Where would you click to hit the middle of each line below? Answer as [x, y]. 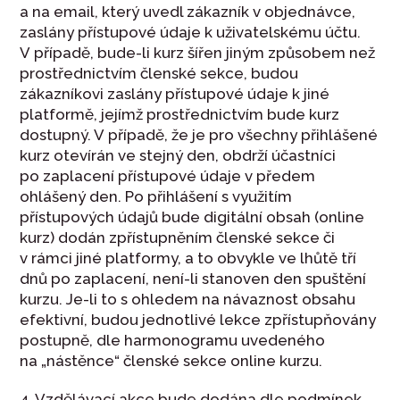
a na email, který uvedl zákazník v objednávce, [188, 11]
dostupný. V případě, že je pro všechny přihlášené [199, 134]
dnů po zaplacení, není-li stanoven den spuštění [193, 278]
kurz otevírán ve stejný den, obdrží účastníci [178, 155]
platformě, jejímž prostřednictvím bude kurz [180, 114]
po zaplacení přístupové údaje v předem [168, 175]
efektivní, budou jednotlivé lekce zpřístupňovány [198, 319]
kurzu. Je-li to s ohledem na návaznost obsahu [188, 299]
